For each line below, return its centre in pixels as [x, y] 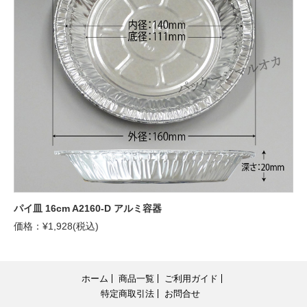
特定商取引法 [127, 294]
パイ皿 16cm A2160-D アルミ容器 [88, 209]
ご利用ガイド [191, 279]
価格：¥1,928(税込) [56, 226]
